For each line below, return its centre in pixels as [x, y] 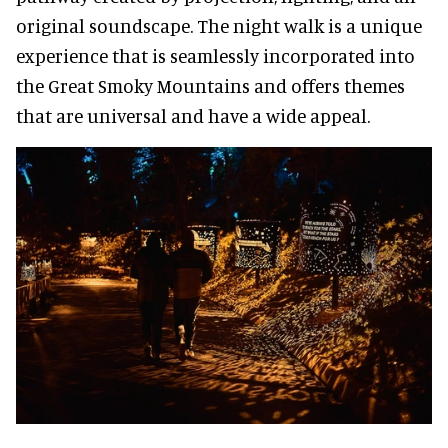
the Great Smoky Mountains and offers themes [210, 85]
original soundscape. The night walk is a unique [219, 25]
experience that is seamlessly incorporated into [215, 55]
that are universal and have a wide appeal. [193, 115]
